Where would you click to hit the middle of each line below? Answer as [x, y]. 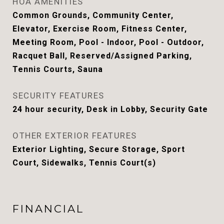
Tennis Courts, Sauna [58, 69]
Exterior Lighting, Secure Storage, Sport [99, 149]
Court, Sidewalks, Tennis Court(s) [84, 163]
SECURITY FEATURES [58, 95]
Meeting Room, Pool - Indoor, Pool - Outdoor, [108, 42]
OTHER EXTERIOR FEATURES [75, 135]
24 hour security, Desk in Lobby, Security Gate [110, 109]
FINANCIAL [48, 209]
